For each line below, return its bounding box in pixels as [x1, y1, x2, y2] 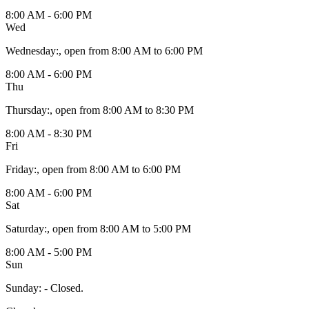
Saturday [6, 222, 44, 235]
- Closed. [41, 281, 83, 294]
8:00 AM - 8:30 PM [6, 127, 92, 139]
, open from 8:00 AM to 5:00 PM [47, 222, 191, 235]
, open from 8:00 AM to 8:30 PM [50, 103, 194, 116]
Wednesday [6, 44, 56, 57]
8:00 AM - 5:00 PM [6, 246, 92, 258]
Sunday [6, 281, 39, 294]
